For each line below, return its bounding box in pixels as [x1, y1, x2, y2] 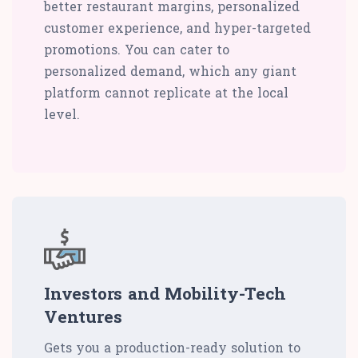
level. [44, 105, 80, 123]
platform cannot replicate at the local [44, 84, 288, 101]
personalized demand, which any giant [44, 62, 296, 80]
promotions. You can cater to [44, 41, 229, 58]
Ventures [44, 305, 122, 328]
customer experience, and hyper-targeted [44, 19, 311, 37]
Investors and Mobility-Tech [44, 282, 286, 305]
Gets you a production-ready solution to [44, 339, 300, 356]
